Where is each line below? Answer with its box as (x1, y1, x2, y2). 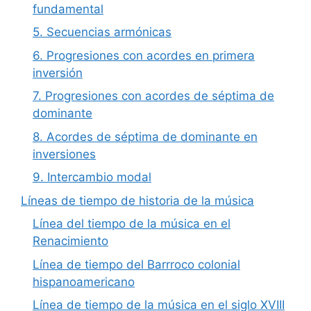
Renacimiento (33, 234, 108, 249)
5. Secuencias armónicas (33, 25, 171, 40)
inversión (33, 65, 83, 80)
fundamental (33, 1, 103, 16)
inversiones (33, 146, 96, 161)
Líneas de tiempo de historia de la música (21, 193, 254, 208)
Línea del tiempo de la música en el (33, 217, 230, 231)
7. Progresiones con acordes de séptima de (33, 89, 274, 103)
